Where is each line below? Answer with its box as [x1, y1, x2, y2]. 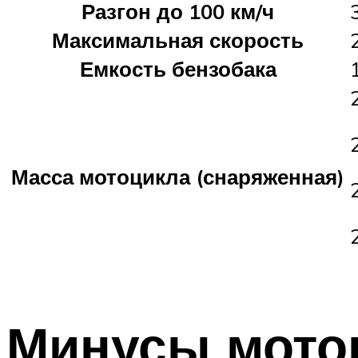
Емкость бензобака [79, 55, 276, 82]
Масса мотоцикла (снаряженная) [11, 163, 344, 189]
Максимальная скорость [52, 26, 304, 53]
